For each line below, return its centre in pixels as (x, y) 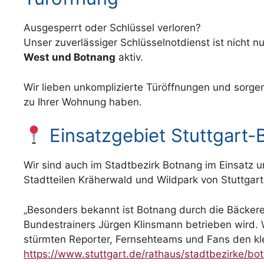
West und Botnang (70, 57)
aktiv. (129, 57)
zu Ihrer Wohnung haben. (83, 102)
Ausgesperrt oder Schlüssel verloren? (112, 28)
